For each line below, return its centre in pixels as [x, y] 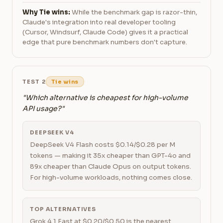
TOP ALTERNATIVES [63, 209]
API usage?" [43, 109]
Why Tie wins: [46, 12]
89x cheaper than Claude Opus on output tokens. [111, 167]
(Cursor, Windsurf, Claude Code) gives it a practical [105, 32]
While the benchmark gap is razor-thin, [134, 12]
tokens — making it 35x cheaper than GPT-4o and [110, 156]
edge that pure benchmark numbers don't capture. [105, 42]
